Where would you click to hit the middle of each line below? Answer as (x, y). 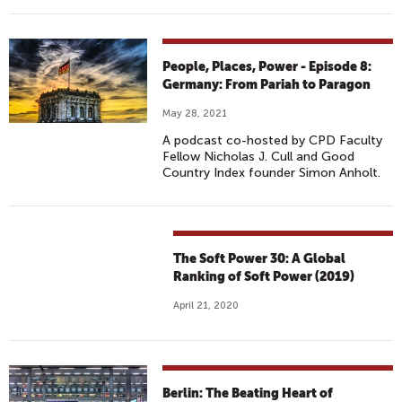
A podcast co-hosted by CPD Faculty (273, 140)
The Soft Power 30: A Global (260, 258)
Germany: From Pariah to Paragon (267, 84)
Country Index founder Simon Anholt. (272, 173)
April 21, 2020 (206, 306)
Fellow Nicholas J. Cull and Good (259, 157)
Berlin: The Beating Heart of (248, 393)
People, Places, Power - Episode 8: (267, 66)
